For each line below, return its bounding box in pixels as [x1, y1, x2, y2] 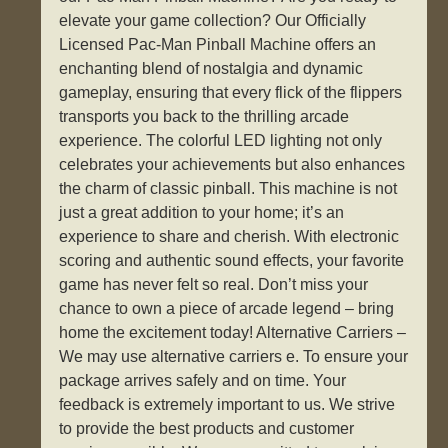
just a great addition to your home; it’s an [59, 204, 345, 222]
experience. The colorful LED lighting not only [59, 132, 383, 150]
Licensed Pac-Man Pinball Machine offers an [59, 36, 377, 54]
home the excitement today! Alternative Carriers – [59, 324, 407, 342]
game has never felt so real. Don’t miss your [59, 276, 369, 294]
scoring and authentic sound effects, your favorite [59, 252, 405, 270]
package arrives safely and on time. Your [59, 372, 347, 390]
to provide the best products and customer [59, 420, 355, 438]
